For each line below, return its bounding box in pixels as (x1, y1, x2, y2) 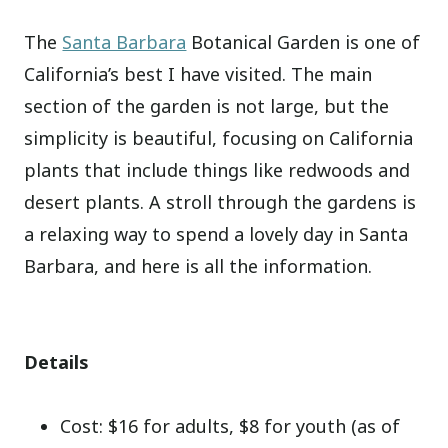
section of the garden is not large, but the (24, 94, 390, 119)
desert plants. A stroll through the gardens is (24, 190, 417, 215)
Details (24, 350, 90, 375)
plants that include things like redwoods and (24, 158, 411, 183)
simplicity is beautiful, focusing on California (24, 126, 414, 151)
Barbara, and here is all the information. (24, 254, 373, 279)
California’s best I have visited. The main (24, 62, 373, 87)
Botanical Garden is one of (186, 30, 421, 55)
